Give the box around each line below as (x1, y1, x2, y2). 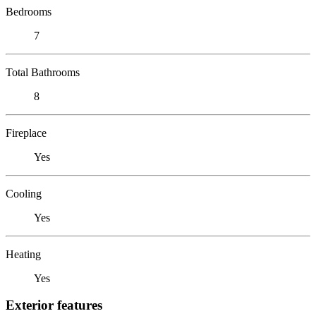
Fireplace (6, 126, 47, 139)
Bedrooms (6, 5, 51, 18)
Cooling (6, 187, 42, 200)
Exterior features (6, 298, 102, 313)
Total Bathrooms (6, 66, 80, 78)
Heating (6, 248, 41, 260)
